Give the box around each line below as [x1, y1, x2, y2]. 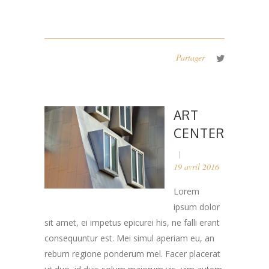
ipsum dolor [174, 201, 220, 213]
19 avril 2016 [174, 160, 219, 172]
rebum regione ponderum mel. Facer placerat [44, 247, 220, 259]
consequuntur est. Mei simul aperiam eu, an [44, 232, 214, 244]
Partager [176, 51, 205, 63]
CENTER [174, 124, 225, 141]
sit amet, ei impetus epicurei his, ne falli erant [44, 216, 220, 228]
